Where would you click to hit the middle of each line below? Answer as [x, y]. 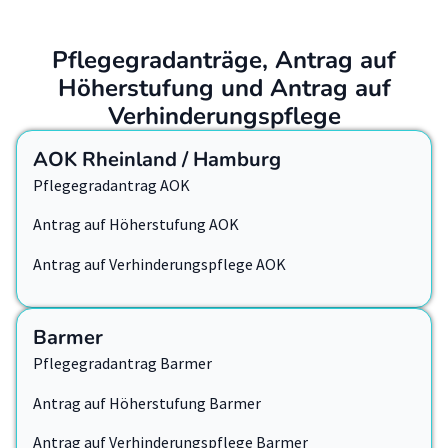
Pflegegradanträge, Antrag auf [224, 60]
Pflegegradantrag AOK [111, 185]
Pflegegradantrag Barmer [122, 363]
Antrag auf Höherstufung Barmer [147, 402]
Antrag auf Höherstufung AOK [136, 224]
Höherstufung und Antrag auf [224, 88]
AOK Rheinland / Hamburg [157, 160]
